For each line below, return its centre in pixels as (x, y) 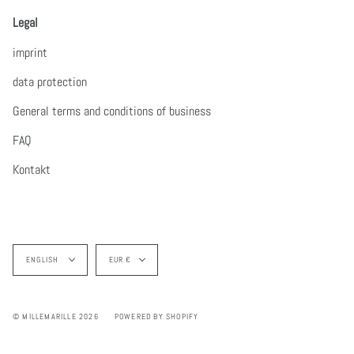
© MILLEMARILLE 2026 (56, 317)
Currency (137, 251)
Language (58, 251)
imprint (30, 53)
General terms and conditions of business (112, 111)
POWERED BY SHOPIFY (156, 317)
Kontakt (32, 170)
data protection (50, 82)
